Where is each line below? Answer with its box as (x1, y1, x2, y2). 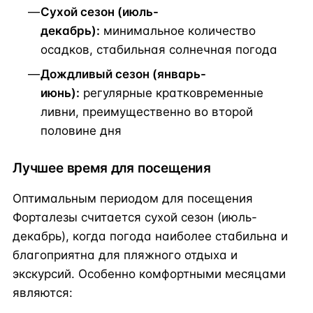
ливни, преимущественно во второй (41, 104, 253, 119)
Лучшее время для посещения (13, 159, 212, 176)
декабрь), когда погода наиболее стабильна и (13, 229, 288, 244)
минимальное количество (100, 23, 256, 38)
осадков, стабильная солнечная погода (41, 42, 277, 57)
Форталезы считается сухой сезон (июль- (13, 210, 257, 225)
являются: (13, 286, 73, 300)
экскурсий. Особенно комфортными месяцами (13, 267, 286, 282)
